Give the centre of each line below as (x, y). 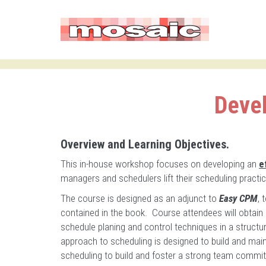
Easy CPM (238, 198)
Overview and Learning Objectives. (145, 144)
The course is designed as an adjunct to (140, 198)
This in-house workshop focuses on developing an (160, 164)
